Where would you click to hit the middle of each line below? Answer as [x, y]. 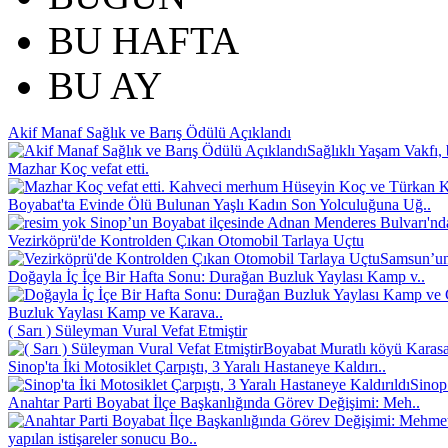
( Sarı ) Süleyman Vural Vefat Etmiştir [127, 330]
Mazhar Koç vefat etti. [78, 168]
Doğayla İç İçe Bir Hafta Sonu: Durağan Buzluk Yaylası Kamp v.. [216, 276]
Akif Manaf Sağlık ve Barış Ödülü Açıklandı [149, 132]
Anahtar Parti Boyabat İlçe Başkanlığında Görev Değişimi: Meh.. [214, 402]
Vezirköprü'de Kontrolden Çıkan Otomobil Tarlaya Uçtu [186, 240]
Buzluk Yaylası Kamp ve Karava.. [115, 312]
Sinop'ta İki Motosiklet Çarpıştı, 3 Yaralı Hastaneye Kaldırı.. [197, 366]
